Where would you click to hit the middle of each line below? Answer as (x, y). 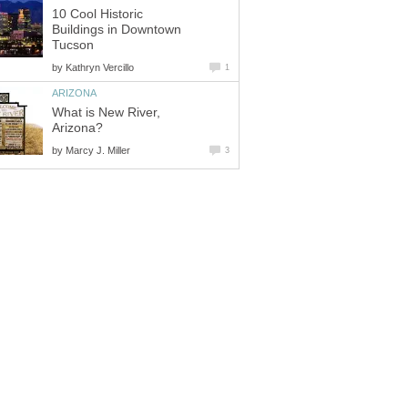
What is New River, (106, 112)
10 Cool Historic (97, 15)
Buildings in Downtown (117, 30)
